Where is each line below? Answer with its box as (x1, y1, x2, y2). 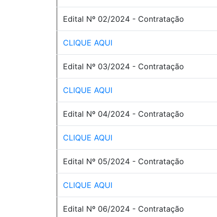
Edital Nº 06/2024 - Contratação (63, 204, 184, 214)
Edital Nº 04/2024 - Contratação (63, 109, 184, 119)
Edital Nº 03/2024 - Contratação (63, 62, 184, 71)
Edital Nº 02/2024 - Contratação (63, 14, 184, 24)
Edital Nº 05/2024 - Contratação (63, 156, 184, 166)
